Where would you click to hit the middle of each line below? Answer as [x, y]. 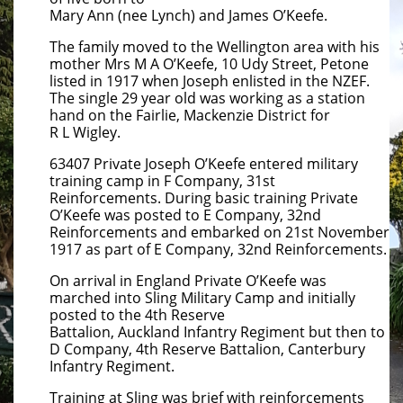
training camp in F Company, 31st [162, 181]
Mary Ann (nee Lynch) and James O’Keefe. [188, 15]
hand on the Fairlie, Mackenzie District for [190, 115]
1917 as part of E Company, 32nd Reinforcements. [218, 249]
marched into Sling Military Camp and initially [202, 298]
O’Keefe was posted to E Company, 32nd [185, 215]
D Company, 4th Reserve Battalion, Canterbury [207, 349]
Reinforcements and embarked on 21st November [219, 232]
